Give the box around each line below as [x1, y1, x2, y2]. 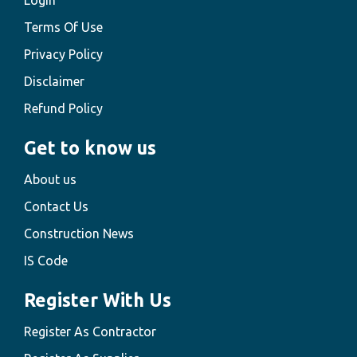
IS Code [24, 253, 68, 269]
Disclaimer [24, 74, 84, 89]
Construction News [24, 226, 134, 241]
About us [24, 172, 76, 187]
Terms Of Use [24, 20, 103, 35]
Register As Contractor [24, 324, 156, 339]
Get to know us [24, 138, 156, 159]
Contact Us [24, 199, 88, 214]
